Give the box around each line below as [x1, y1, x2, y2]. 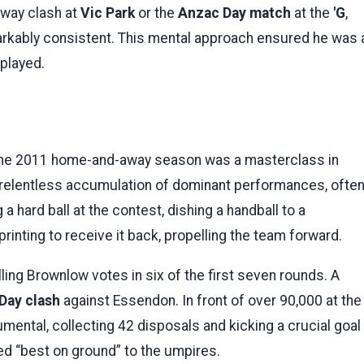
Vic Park [80, 5, 135, 22]
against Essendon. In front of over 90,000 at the [60, 292, 362, 309]
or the [135, 5, 178, 22]
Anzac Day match [178, 5, 291, 22]
